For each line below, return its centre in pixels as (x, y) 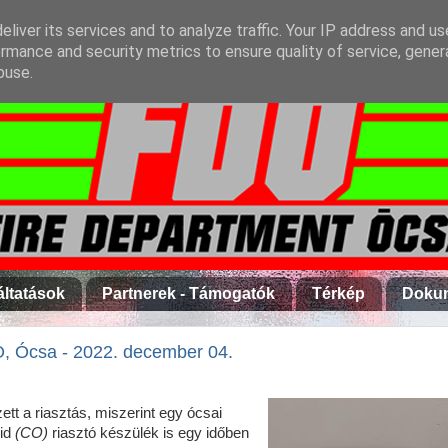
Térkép (338, 293)
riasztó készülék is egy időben (148, 433)
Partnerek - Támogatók (188, 293)
